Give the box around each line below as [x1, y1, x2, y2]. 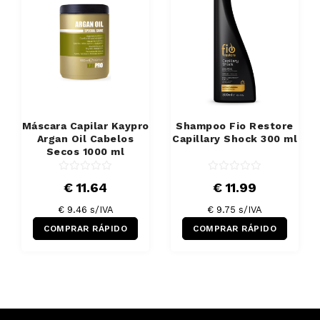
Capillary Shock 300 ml [172, 132, 297, 144]
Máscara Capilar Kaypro [21, 119, 149, 131]
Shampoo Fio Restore [176, 119, 294, 131]
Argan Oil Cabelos [36, 132, 134, 144]
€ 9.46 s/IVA [57, 204, 114, 215]
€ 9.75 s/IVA [207, 204, 262, 215]
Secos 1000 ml [46, 145, 125, 157]
